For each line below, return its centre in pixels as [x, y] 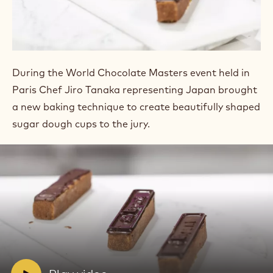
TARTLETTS [73, 30]
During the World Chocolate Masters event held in [131, 239]
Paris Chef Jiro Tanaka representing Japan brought [135, 256]
